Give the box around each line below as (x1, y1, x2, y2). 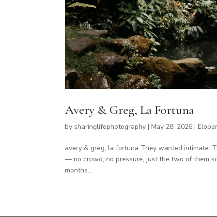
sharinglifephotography (74, 122, 146, 131)
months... (65, 165, 93, 175)
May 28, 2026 (151, 122, 193, 131)
